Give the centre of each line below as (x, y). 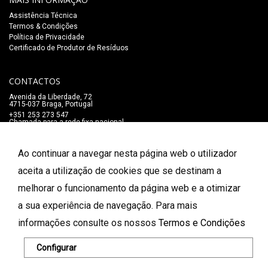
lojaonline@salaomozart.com (58, 133)
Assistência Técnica (43, 16)
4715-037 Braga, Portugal (51, 104)
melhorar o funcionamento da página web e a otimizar (129, 188)
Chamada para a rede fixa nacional (66, 122)
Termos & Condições (43, 26)
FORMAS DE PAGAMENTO (61, 200)
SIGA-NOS (29, 142)
